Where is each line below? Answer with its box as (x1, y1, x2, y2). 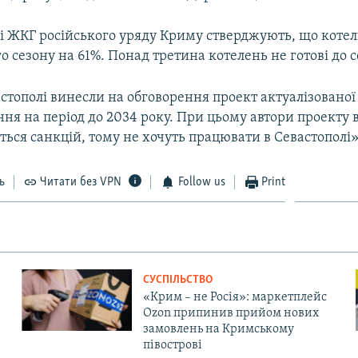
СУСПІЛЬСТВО (142, 273, 213, 286)
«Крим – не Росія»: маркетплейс (142, 290, 327, 304)
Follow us (177, 175, 225, 189)
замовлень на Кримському (142, 322, 294, 336)
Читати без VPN (40, 175, 122, 189)
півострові (142, 338, 202, 352)
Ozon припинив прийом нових (142, 306, 319, 320)
